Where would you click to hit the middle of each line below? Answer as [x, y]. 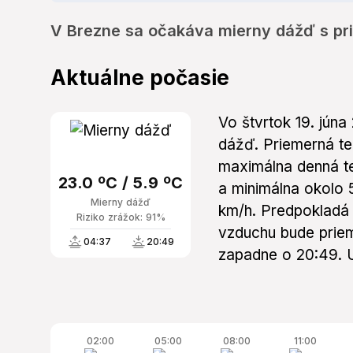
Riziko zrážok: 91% [121, 217]
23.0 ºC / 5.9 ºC [121, 183]
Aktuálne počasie [140, 78]
